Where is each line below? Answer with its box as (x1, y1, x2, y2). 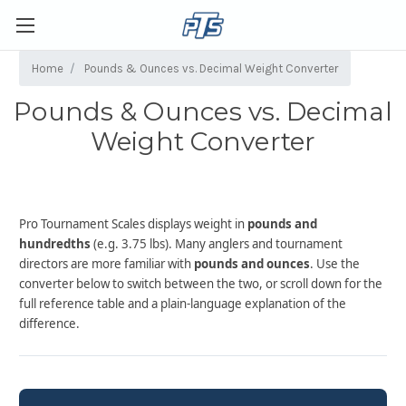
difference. (19, 315, 80, 332)
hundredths (19, 236, 91, 252)
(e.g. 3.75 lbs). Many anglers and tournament (91, 236, 343, 252)
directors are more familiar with (19, 256, 194, 272)
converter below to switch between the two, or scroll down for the (19, 275, 382, 292)
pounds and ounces (194, 256, 310, 272)
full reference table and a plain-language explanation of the (19, 295, 346, 312)
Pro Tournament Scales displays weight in (19, 216, 247, 232)
